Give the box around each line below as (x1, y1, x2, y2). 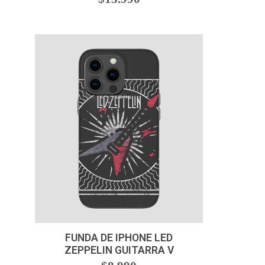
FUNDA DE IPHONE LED (65, 232, 173, 244)
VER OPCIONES (90, 199, 148, 209)
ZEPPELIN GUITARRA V (64, 244, 174, 257)
